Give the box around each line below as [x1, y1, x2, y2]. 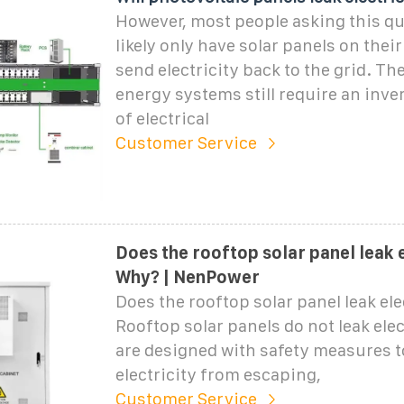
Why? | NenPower [115, 267, 260, 287]
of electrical [115, 108, 209, 128]
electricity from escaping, [115, 364, 321, 384]
